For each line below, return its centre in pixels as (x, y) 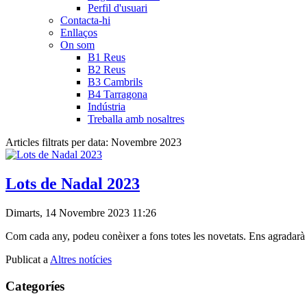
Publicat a (28, 260)
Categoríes (35, 286)
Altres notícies (81, 260)
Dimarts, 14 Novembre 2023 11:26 (81, 213)
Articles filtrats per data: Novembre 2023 (94, 143)
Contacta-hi (85, 21)
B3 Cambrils (115, 82)
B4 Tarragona (118, 95)
